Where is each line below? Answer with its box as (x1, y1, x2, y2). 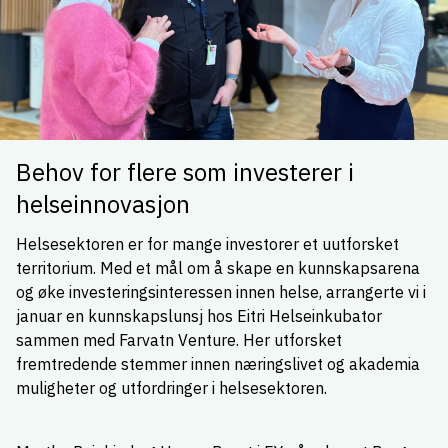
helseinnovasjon (16, 188, 190, 220)
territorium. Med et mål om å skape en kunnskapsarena (16, 258, 420, 278)
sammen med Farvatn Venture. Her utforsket (16, 330, 342, 350)
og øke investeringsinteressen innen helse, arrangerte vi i (16, 282, 426, 302)
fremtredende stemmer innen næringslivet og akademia (16, 354, 420, 374)
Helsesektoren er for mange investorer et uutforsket (16, 234, 399, 254)
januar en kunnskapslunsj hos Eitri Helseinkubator (16, 306, 382, 326)
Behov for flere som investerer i (16, 156, 354, 188)
